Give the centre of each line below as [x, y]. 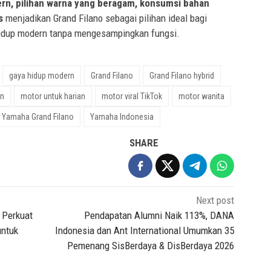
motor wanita [201, 96]
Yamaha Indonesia [122, 116]
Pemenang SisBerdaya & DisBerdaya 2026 [151, 245]
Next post [215, 200]
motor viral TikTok [132, 96]
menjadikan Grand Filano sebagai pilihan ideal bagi [105, 18]
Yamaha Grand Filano [38, 116]
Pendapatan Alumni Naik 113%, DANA [159, 215]
